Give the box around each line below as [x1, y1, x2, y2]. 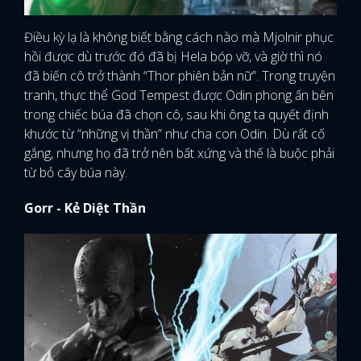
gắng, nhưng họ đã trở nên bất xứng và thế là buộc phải [24, 144, 334, 163]
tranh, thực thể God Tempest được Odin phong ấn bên [24, 86, 334, 105]
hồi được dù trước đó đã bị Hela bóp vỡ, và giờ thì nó [24, 48, 322, 66]
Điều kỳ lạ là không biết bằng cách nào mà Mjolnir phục [24, 28, 334, 47]
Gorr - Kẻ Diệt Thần [24, 199, 146, 218]
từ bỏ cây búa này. [24, 164, 127, 182]
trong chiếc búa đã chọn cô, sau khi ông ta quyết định [24, 106, 329, 124]
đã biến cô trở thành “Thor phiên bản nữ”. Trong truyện [24, 67, 335, 85]
